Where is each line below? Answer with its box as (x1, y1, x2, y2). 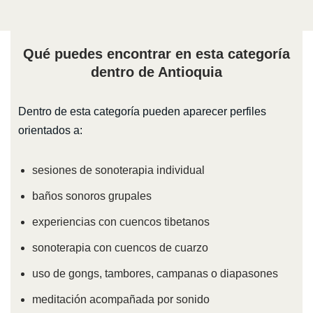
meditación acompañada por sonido (31, 293, 210, 306)
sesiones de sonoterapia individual (31, 164, 205, 177)
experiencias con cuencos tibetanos (31, 216, 210, 228)
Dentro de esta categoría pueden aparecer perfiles (17, 105, 266, 118)
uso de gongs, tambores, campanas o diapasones (31, 268, 278, 280)
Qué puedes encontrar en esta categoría (23, 46, 290, 62)
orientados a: (17, 124, 82, 137)
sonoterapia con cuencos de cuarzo (31, 242, 208, 254)
